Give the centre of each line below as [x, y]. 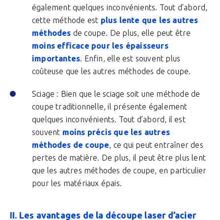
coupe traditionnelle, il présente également [110, 107]
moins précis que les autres [116, 132]
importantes [56, 58]
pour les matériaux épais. [77, 183]
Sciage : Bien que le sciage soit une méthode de [116, 94]
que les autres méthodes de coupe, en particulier [119, 170]
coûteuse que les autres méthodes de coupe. [111, 71]
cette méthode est [66, 20]
